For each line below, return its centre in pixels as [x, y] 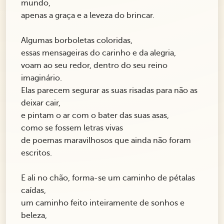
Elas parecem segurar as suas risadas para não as [109, 91]
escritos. [36, 153]
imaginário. [41, 78]
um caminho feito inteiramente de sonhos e [103, 203]
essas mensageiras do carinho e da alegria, [98, 53]
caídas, [33, 191]
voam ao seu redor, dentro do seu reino [94, 66]
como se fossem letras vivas [72, 128]
